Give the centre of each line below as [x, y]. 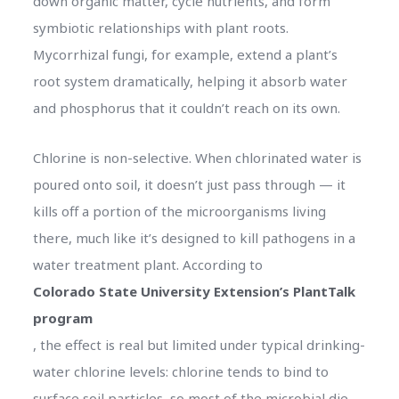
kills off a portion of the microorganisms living [179, 211]
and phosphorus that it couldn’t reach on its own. [186, 107]
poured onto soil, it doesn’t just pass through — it [189, 184]
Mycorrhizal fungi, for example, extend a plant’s [185, 54]
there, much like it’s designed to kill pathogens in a [194, 237]
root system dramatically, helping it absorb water [190, 81]
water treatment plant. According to [147, 264]
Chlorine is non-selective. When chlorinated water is [197, 157]
